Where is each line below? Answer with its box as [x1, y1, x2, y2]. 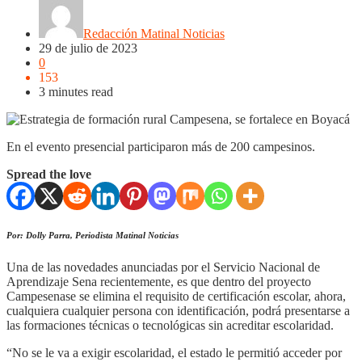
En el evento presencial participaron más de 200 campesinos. [6, 139, 315, 154]
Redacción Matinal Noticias [83, 26, 225, 40]
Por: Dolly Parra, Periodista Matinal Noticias [6, 229, 179, 240]
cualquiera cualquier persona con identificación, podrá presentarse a [6, 303, 350, 318]
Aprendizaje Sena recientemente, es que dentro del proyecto [6, 274, 311, 288]
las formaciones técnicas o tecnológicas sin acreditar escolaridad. [6, 318, 334, 332]
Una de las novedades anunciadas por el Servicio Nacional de [6, 259, 320, 274]
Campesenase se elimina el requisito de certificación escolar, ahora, [6, 288, 346, 303]
